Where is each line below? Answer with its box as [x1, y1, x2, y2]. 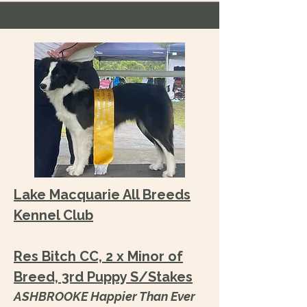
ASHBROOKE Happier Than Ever [14, 289, 195, 304]
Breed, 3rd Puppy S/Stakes [14, 269, 193, 285]
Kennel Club [14, 207, 93, 223]
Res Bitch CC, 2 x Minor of [14, 248, 183, 265]
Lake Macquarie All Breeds [14, 186, 191, 203]
